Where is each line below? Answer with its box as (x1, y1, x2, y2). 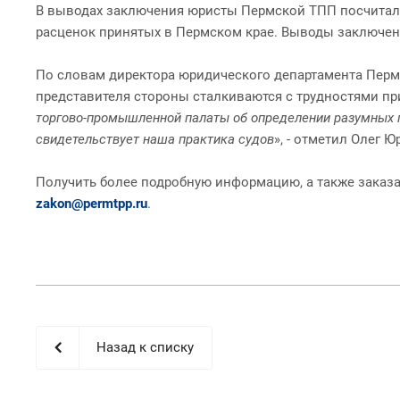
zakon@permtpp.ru (36, 195, 147, 212)
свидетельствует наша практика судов (36, 130, 274, 147)
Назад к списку (96, 338, 194, 355)
